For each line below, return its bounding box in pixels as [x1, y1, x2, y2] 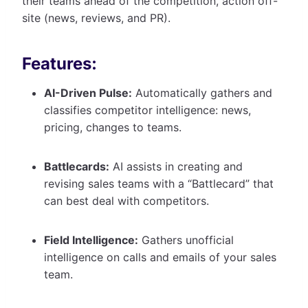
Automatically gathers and [132, 85, 272, 100]
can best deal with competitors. [44, 193, 212, 208]
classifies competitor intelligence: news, [44, 102, 251, 117]
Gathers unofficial [138, 232, 234, 247]
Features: [22, 53, 97, 74]
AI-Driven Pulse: [44, 85, 132, 100]
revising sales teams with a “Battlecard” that [44, 176, 274, 190]
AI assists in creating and [109, 159, 243, 173]
